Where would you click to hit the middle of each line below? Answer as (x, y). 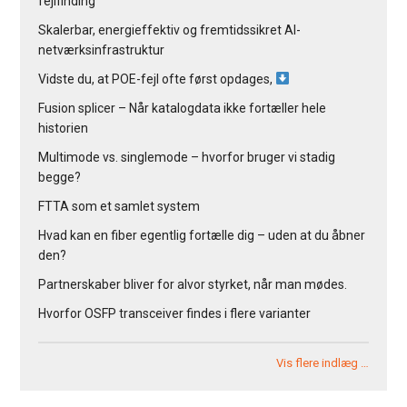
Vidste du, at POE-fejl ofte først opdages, (157, 79)
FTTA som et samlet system (119, 207)
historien (64, 129)
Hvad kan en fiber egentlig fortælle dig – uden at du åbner (202, 236)
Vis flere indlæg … (322, 363)
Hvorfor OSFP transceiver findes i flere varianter (175, 314)
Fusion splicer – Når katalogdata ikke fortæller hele (183, 109)
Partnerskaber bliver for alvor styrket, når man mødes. (193, 285)
